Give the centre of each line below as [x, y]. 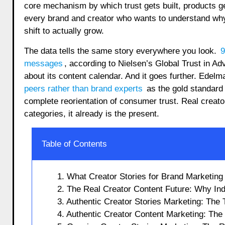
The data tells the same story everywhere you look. [121, 51]
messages [43, 63]
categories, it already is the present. [91, 114]
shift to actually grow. [64, 31]
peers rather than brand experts [83, 88]
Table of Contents [74, 144]
